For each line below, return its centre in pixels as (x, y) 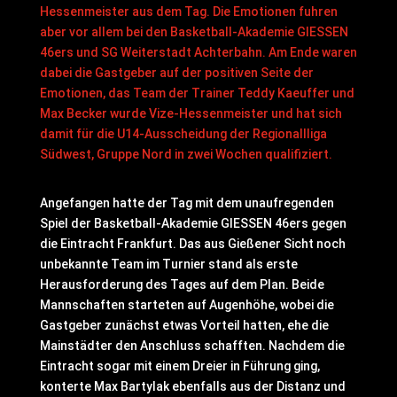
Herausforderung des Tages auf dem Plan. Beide (182, 284)
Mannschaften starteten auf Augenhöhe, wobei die (187, 305)
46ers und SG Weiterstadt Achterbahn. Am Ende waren (198, 52)
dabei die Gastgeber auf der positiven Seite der (176, 73)
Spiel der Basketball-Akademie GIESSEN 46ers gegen (193, 223)
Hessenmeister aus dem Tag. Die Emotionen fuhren (188, 12)
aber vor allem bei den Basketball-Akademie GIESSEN (194, 32)
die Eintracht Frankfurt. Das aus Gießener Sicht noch (192, 244)
